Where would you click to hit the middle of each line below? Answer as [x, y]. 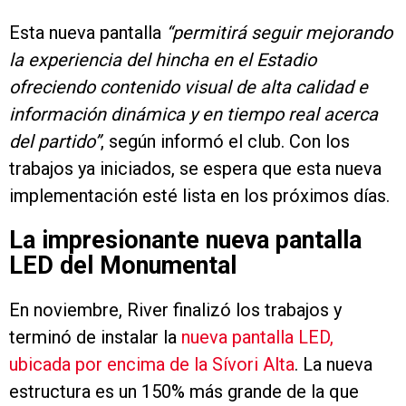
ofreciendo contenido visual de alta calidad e [188, 87]
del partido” [55, 142]
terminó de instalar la [95, 338]
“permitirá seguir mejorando [279, 33]
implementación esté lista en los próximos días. [199, 196]
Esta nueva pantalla [87, 33]
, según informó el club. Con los [225, 142]
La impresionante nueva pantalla [185, 241]
